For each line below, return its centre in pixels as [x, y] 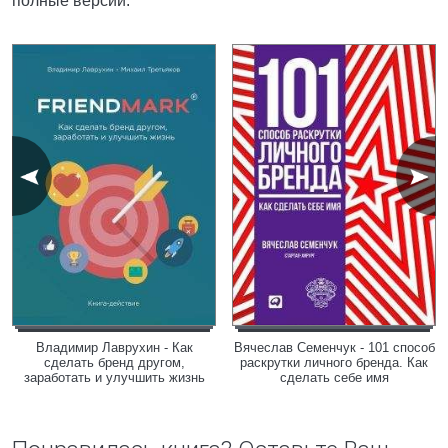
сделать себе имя [334, 377]
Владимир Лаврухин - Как [114, 347]
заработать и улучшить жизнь [114, 377]
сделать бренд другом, [114, 362]
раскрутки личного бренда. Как [334, 362]
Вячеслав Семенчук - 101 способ [334, 347]
